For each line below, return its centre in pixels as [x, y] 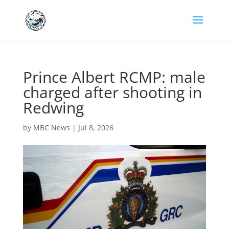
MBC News [51, 128]
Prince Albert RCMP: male [114, 77]
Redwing [53, 108]
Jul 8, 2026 [96, 128]
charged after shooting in [112, 92]
